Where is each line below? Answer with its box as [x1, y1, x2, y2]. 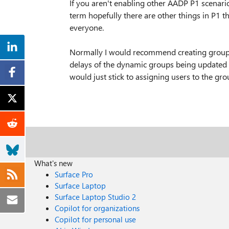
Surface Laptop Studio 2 [55, 192, 136, 202]
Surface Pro [55, 169, 94, 179]
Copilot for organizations [55, 203, 140, 213]
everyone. [70, 22, 106, 33]
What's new [34, 158, 73, 168]
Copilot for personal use [55, 214, 136, 224]
